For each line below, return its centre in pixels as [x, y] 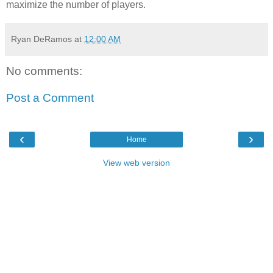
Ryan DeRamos [41, 39]
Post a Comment [50, 97]
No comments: [44, 71]
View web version [136, 163]
